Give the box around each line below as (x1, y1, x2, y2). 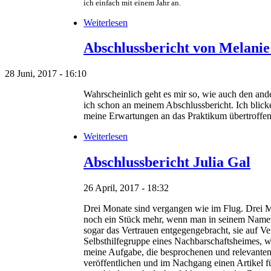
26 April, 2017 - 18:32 (83, 183, 169, 194)
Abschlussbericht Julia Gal (83, 154, 250, 171)
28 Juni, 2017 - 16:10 (5, 68, 87, 79)
